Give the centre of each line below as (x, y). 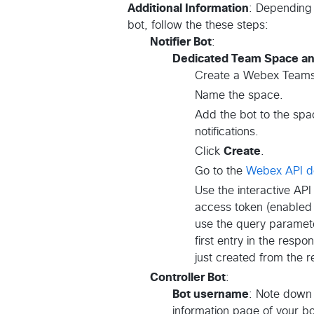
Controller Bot (188, 278)
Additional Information (188, 9)
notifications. (227, 132)
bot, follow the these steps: (198, 26)
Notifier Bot (181, 42)
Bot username (211, 295)
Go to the (220, 171)
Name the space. (239, 96)
